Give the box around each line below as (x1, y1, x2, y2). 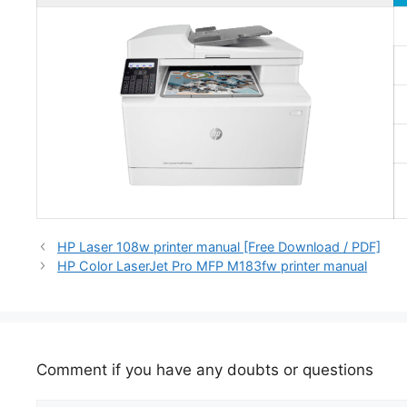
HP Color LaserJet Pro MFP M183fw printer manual (57, 257, 368, 273)
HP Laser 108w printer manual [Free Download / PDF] (57, 238, 382, 254)
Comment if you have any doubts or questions (36, 360, 373, 379)
